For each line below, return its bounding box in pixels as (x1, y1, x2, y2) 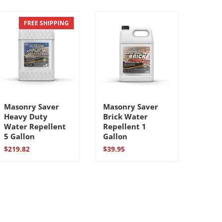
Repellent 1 (103, 121, 147, 131)
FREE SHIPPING (24, 19, 69, 27)
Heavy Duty (4, 111, 48, 121)
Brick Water (103, 111, 148, 121)
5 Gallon (4, 131, 35, 141)
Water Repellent (4, 121, 66, 131)
